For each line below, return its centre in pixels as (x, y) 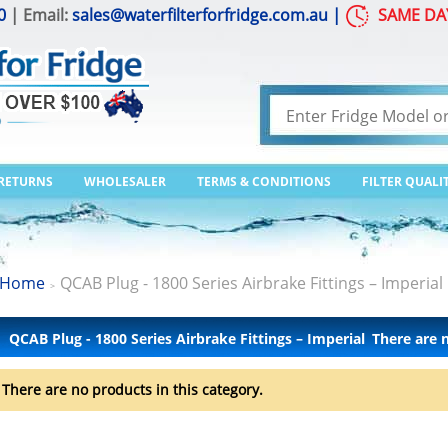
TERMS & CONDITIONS (264, 181)
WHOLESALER (125, 181)
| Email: (39, 15)
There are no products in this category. (132, 389)
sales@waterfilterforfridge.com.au (200, 15)
